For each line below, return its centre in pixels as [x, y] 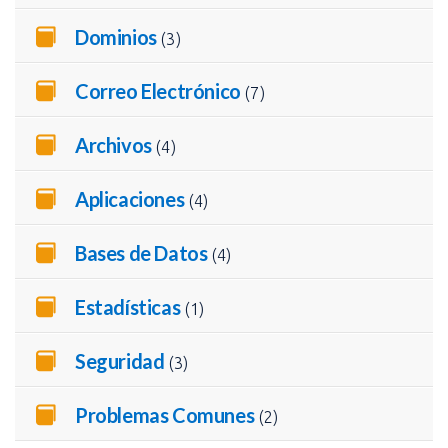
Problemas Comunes [165, 415]
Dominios [116, 37]
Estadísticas [128, 307]
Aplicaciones [130, 199]
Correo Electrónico [158, 91]
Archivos [113, 145]
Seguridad [120, 361]
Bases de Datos [141, 253]
